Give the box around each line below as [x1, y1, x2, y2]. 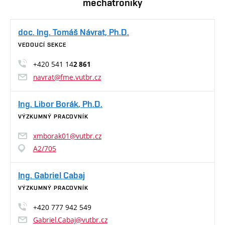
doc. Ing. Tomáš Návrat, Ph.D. [18, 27, 129, 38]
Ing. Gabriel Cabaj [18, 170, 85, 181]
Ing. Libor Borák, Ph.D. [18, 98, 102, 109]
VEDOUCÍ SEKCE [18, 41, 66, 49]
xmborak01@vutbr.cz [33, 131, 101, 141]
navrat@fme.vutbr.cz [33, 72, 101, 82]
